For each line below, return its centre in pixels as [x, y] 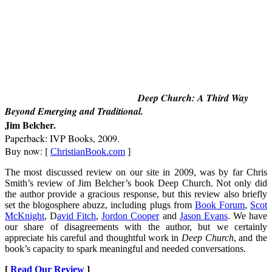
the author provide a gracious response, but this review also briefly [136, 194]
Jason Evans [203, 216]
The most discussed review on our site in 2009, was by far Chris [136, 172]
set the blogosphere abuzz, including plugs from [100, 205]
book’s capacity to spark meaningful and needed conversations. [125, 248]
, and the [250, 237]
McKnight [25, 216]
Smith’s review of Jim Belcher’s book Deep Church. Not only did [136, 183]
